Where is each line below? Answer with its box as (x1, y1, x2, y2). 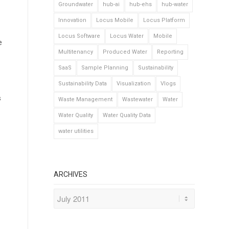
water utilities (58, 128, 94, 134)
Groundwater (58, 1, 94, 8)
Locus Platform (143, 17, 186, 24)
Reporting (157, 49, 184, 55)
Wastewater (122, 96, 153, 103)
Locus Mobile (96, 17, 134, 24)
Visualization (117, 80, 151, 87)
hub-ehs (129, 1, 152, 8)
